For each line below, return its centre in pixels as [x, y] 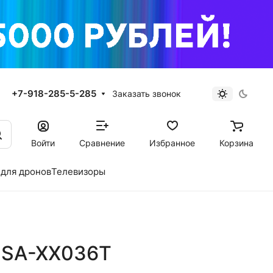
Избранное [172, 143]
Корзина [236, 143]
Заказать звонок [147, 94]
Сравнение [102, 143]
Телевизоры [78, 172]
